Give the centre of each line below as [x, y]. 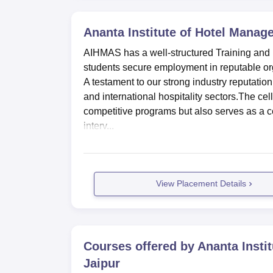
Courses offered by [140, 246]
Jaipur [102, 263]
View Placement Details [201, 184]
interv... [99, 126]
